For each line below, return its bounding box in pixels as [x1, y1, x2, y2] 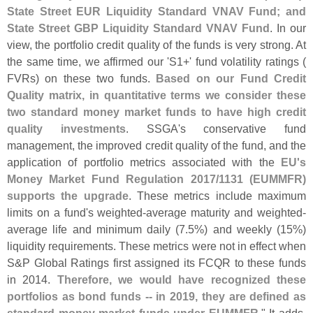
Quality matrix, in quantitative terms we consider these [7, 88, 306, 101]
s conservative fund [180, 122, 306, 135]
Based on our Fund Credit [156, 71, 307, 85]
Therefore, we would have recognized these [57, 272, 307, 286]
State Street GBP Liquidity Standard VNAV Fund [7, 21, 270, 34]
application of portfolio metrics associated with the [7, 155, 281, 168]
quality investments [7, 122, 126, 135]
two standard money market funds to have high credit [7, 105, 306, 118]
